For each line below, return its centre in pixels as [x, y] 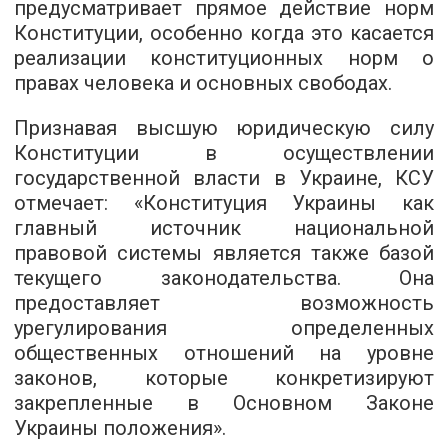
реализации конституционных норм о [224, 58]
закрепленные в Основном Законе [224, 403]
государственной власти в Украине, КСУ [224, 178]
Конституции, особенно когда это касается [224, 33]
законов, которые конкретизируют [224, 378]
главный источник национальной [224, 228]
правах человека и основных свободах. [203, 83]
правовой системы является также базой [224, 253]
